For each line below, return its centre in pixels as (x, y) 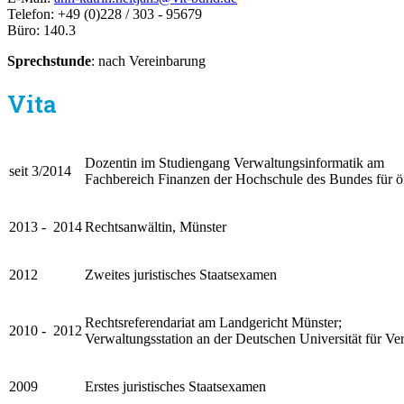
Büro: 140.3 (41, 30)
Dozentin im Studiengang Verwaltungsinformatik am (234, 162)
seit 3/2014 (40, 170)
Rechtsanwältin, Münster (156, 226)
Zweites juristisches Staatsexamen (181, 274)
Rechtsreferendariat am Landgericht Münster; (213, 322)
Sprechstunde (49, 60)
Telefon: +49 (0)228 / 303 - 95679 (105, 14)
